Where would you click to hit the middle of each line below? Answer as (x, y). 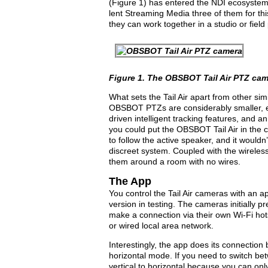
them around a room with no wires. (175, 162)
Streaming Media (157, 13)
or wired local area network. (161, 226)
